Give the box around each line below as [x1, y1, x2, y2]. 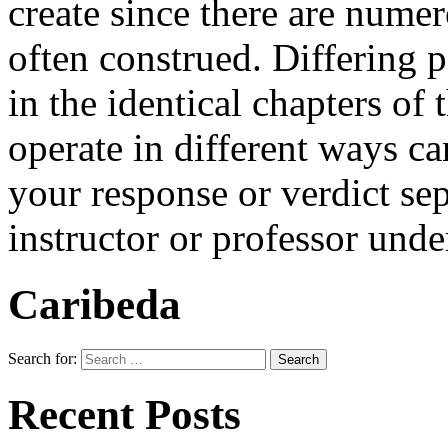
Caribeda [8, 281, 181, 329]
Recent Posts [8, 391, 241, 439]
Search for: [8, 350, 77, 368]
